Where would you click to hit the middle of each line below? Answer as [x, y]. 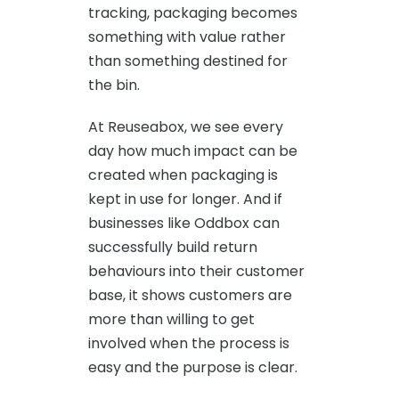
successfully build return [173, 247]
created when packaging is [183, 175]
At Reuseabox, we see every [186, 126]
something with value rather [187, 37]
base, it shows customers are [190, 295]
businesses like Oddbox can [184, 223]
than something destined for [188, 61]
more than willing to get [171, 319]
